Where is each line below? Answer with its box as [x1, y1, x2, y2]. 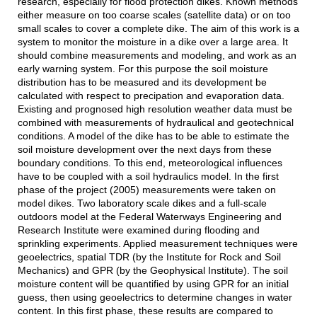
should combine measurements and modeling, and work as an [17, 49, 296, 61]
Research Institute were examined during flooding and [17, 224, 260, 236]
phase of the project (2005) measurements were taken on [17, 183, 276, 195]
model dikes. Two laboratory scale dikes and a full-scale [17, 197, 267, 209]
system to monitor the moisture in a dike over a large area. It [17, 35, 288, 47]
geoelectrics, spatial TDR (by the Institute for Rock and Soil [17, 250, 281, 263]
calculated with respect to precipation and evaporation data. [17, 89, 284, 101]
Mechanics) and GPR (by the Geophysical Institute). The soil [17, 264, 288, 276]
